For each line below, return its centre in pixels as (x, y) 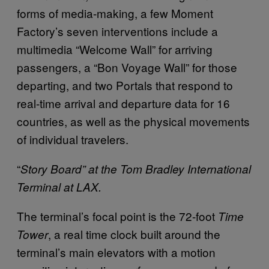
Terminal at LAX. (59, 187)
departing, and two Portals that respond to (125, 85)
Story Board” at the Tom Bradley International (136, 169)
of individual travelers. (73, 139)
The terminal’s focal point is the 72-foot (117, 216)
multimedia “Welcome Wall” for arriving (115, 49)
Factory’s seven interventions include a (117, 31)
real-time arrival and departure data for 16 (123, 103)
